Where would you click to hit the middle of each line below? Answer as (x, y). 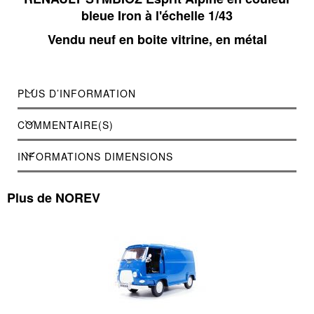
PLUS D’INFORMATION (77, 94)
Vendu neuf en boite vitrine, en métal (157, 40)
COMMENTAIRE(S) (66, 125)
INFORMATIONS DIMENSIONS (95, 157)
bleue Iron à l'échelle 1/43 (157, 16)
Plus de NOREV (54, 198)
